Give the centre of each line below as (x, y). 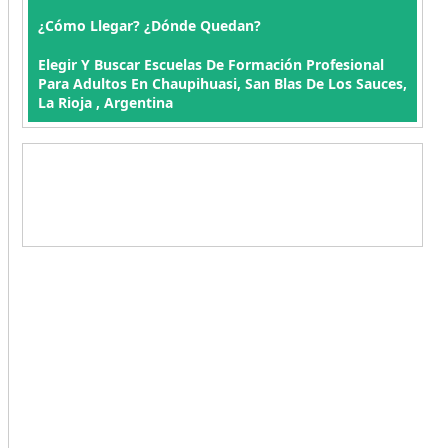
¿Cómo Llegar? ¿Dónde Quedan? (149, 25)
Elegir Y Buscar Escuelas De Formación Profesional (210, 64)
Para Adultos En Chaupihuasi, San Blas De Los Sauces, (222, 83)
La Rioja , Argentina (105, 102)
